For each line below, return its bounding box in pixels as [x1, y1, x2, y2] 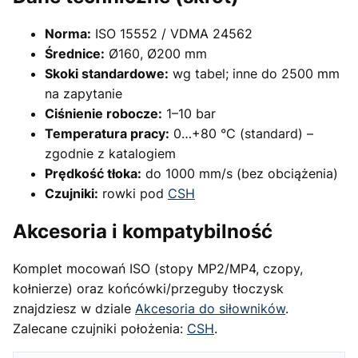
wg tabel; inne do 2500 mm [169, 66, 340, 82]
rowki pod [98, 185, 168, 202]
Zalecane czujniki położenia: [13, 320, 187, 336]
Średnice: [45, 46, 105, 62]
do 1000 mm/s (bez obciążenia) [141, 165, 338, 182]
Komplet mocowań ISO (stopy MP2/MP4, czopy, [13, 260, 303, 276]
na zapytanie [45, 86, 122, 102]
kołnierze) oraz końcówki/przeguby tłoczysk [13, 280, 284, 296]
